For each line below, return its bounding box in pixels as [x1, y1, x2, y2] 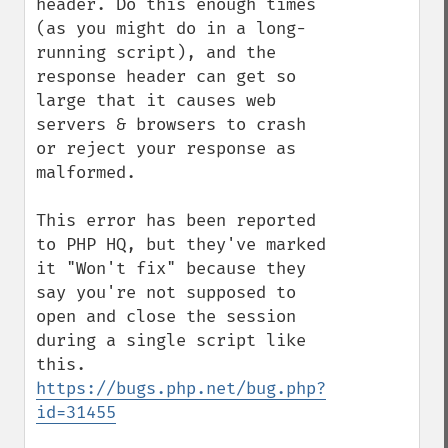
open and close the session [36, 306, 296, 327]
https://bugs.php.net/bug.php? [36, 378, 326, 399]
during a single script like [36, 330, 306, 351]
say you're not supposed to [36, 282, 296, 303]
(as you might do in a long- [36, 18, 306, 39]
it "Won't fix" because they [36, 258, 306, 279]
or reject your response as [36, 138, 296, 159]
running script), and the [36, 42, 276, 63]
